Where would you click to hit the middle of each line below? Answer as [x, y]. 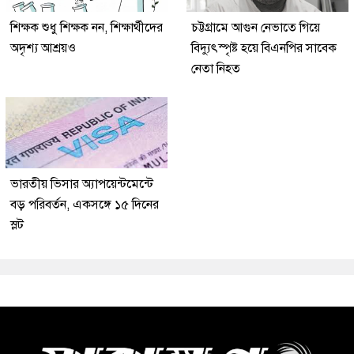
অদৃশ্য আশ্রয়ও [43, 49]
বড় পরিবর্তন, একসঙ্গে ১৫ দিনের [85, 205]
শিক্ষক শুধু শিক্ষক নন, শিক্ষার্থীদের [87, 28]
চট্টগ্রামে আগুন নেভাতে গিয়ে [256, 28]
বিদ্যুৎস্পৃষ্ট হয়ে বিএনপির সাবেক [264, 49]
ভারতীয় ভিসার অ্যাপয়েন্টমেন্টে [82, 185]
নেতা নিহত [216, 69]
